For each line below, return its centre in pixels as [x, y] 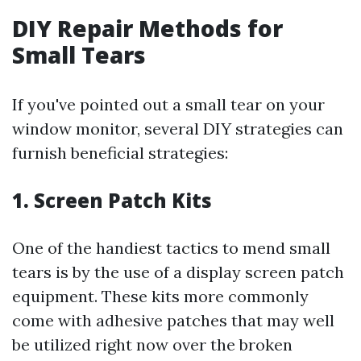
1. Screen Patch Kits [112, 200]
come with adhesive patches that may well [173, 320]
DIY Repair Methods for [147, 28]
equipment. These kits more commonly [160, 296]
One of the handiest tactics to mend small [171, 248]
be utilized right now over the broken [152, 344]
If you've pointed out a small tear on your [168, 104]
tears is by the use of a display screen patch [178, 272]
